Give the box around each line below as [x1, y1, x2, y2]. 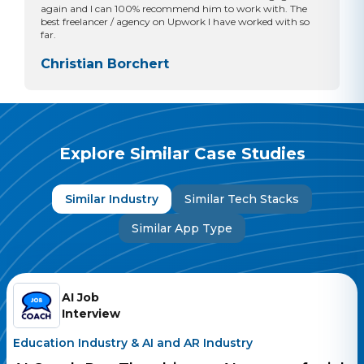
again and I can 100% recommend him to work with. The [40, 2, 307, 15]
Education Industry [13, 335, 128, 350]
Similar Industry [65, 191, 158, 206]
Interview [61, 305, 120, 321]
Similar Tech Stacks [184, 191, 299, 206]
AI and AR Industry [142, 335, 253, 350]
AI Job [61, 289, 99, 305]
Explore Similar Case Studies [58, 143, 305, 163]
